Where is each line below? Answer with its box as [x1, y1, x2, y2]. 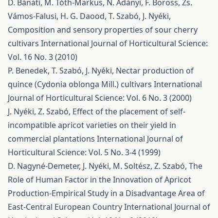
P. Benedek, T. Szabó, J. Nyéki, [8, 65, 116, 76]
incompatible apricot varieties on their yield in [8, 120, 176, 130]
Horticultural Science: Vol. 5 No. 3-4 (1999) [8, 147, 161, 158]
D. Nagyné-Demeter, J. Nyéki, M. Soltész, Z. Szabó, [8, 161, 189, 171]
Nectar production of [116, 65, 194, 76]
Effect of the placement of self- [73, 106, 185, 117]
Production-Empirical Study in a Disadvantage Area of [8, 188, 205, 199]
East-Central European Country [8, 201, 124, 212]
